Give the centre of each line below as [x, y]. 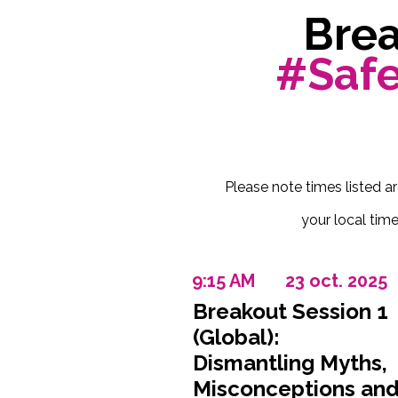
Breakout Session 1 [290, 311]
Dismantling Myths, [290, 363]
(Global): [236, 337]
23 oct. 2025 [336, 281]
